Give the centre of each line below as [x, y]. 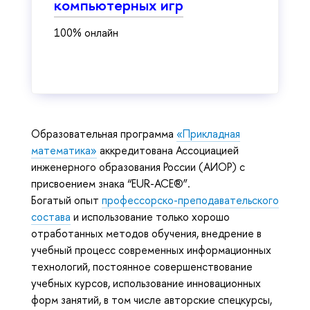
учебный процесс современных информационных [151, 249]
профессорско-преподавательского [190, 200]
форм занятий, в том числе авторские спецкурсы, [152, 299]
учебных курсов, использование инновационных [146, 283]
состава [51, 216]
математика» [64, 150]
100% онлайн [86, 33]
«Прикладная [208, 133]
